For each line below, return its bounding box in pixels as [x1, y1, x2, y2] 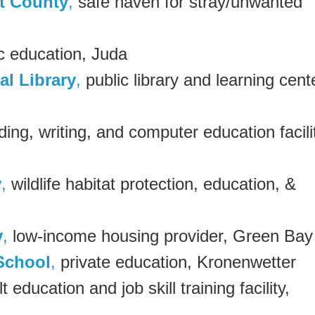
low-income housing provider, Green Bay [8, 226, 313, 245]
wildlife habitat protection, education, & [6, 174, 296, 193]
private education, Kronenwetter [56, 252, 296, 271]
